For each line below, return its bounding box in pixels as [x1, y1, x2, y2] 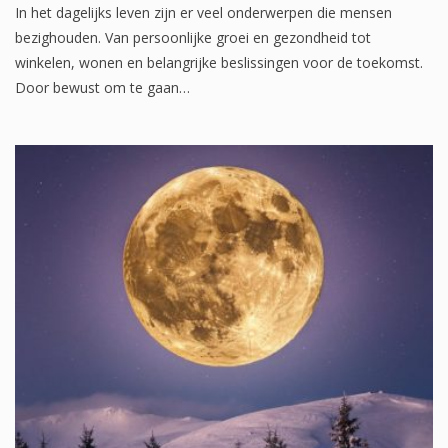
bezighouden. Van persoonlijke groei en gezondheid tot [15, 27, 371, 47]
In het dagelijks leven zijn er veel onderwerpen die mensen [15, 2, 392, 22]
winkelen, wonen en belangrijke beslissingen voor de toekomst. [15, 52, 423, 72]
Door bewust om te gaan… [15, 77, 190, 97]
